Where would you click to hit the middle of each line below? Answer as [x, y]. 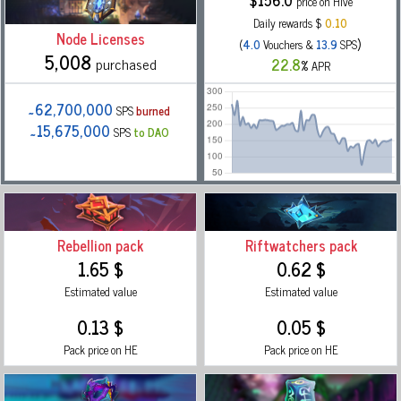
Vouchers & [288, 45]
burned [153, 111]
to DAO [151, 132]
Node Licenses [101, 38]
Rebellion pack [100, 246]
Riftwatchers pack [301, 246]
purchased [126, 63]
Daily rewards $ [289, 23]
